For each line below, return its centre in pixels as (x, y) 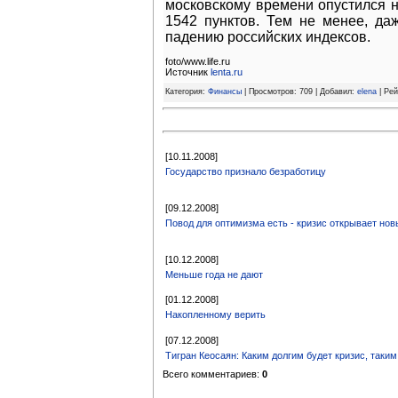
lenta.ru (227, 72)
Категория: (187, 92)
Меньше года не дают (214, 274)
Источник (188, 72)
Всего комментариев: (212, 374)
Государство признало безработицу (246, 172)
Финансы (225, 92)
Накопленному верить (215, 315)
